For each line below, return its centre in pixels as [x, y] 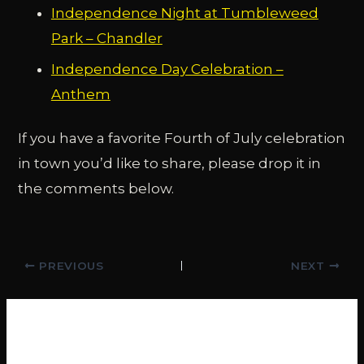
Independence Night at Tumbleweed [184, 13]
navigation [36, 284]
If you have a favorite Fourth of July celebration [182, 139]
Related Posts [110, 344]
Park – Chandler [106, 39]
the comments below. [96, 189]
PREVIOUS [69, 265]
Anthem [80, 95]
